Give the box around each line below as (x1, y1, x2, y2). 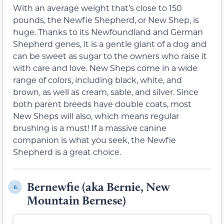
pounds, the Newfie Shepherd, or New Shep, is (13, 14, 199, 25)
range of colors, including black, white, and (13, 74, 182, 85)
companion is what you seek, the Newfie (13, 134, 176, 145)
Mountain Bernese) (27, 193, 126, 208)
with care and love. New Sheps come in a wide (13, 62, 197, 73)
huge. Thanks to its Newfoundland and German (13, 26, 203, 37)
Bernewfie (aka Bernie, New (27, 179, 170, 194)
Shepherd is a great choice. (13, 146, 121, 157)
